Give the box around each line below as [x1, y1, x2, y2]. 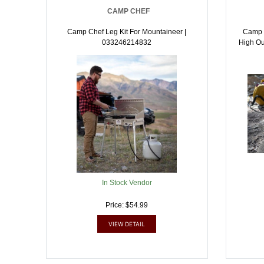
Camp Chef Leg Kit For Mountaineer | [67, 28, 187, 36]
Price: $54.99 [105, 201, 148, 209]
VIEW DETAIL [108, 220, 146, 227]
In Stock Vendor [101, 179, 152, 187]
